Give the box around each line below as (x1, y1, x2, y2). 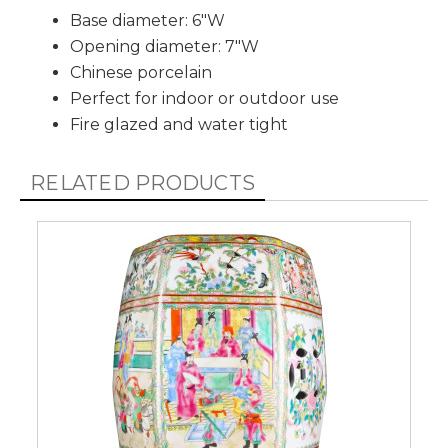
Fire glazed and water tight (70, 115, 288, 135)
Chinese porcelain (70, 63, 212, 83)
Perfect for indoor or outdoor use (70, 89, 339, 109)
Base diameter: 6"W (70, 11, 225, 31)
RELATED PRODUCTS (30, 171, 256, 196)
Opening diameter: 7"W (70, 37, 259, 57)
